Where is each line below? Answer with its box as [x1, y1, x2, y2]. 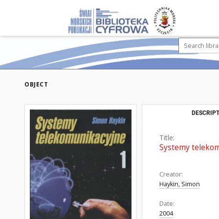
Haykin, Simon [159, 180, 200, 188]
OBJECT [24, 80, 48, 88]
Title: [159, 133, 175, 142]
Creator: [159, 170, 183, 178]
